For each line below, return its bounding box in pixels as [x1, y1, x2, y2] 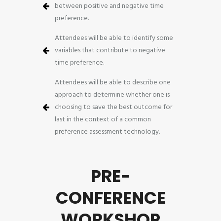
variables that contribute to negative [55, 44, 165, 56]
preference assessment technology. [55, 126, 160, 138]
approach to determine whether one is [55, 89, 170, 101]
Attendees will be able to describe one [55, 76, 171, 88]
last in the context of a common [55, 113, 151, 125]
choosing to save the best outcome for [55, 101, 172, 113]
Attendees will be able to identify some [55, 32, 173, 44]
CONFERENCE [55, 185, 166, 210]
